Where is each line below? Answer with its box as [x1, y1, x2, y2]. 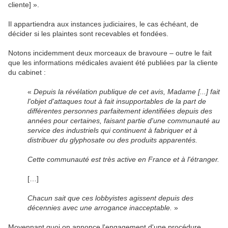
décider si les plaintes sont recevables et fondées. [8, 29, 168, 38]
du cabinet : [8, 68, 46, 76]
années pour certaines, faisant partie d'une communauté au [27, 116, 220, 125]
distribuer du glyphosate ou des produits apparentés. [27, 135, 197, 144]
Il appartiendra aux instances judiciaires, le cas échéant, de [8, 19, 198, 28]
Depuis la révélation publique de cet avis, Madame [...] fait [33, 87, 220, 96]
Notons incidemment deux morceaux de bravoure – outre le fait [8, 48, 212, 57]
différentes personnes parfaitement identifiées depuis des [27, 106, 212, 115]
